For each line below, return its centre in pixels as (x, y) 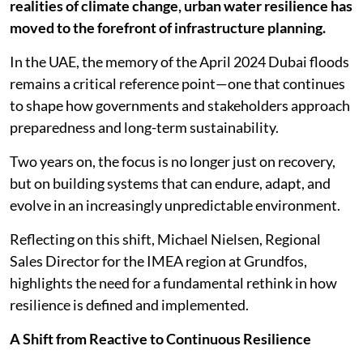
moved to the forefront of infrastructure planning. (168, 28)
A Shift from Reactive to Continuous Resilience (160, 339)
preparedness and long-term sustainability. (144, 127)
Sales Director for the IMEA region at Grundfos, (158, 261)
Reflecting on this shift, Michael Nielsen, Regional (165, 239)
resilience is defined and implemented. (129, 305)
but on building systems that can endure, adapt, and (170, 183)
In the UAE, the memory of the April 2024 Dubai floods (179, 62)
